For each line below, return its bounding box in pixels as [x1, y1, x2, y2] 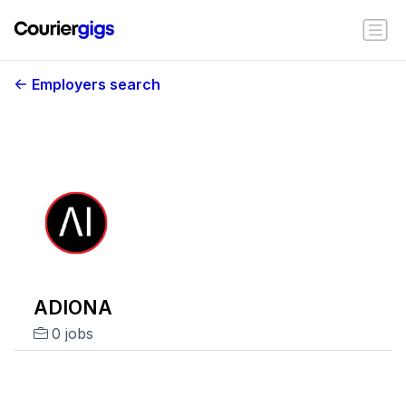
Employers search [32, 75, 160, 93]
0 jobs [51, 324, 93, 343]
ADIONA [33, 295, 112, 319]
